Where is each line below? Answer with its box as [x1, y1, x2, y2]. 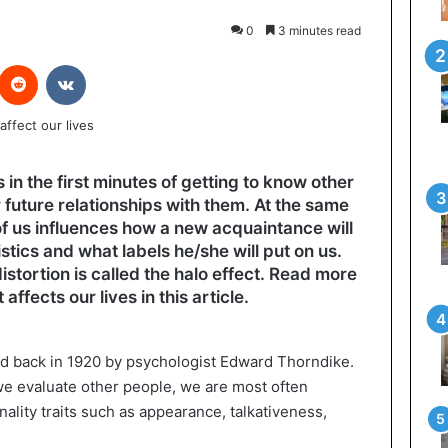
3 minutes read [274, 23, 361, 38]
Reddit [37, 56, 77, 72]
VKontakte [85, 56, 149, 72]
